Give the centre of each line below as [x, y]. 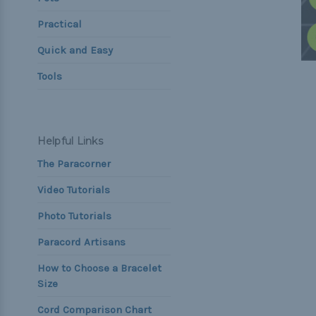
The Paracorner [74, 164]
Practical [59, 24]
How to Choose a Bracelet [99, 268]
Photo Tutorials [74, 216]
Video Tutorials [73, 190]
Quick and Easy [75, 50]
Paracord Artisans [81, 242]
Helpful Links [70, 141]
